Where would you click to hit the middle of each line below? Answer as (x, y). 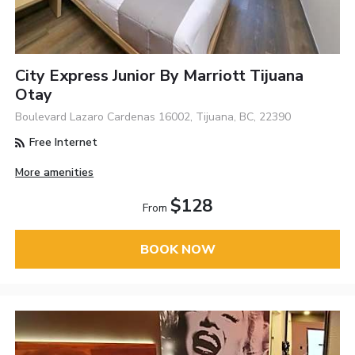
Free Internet (62, 143)
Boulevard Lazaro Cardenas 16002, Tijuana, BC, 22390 (153, 117)
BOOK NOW (177, 249)
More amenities (55, 173)
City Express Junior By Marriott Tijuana (160, 76)
